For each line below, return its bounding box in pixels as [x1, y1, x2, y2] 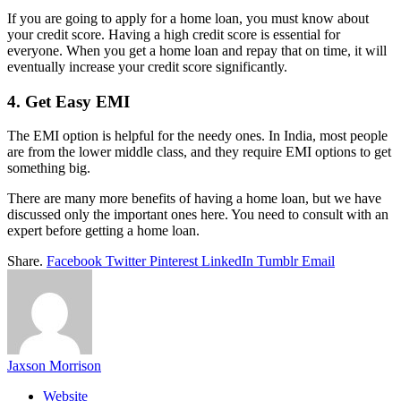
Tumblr [257, 253, 298, 269]
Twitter [106, 253, 146, 269]
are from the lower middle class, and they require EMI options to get [7, 144, 391, 160]
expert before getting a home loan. [7, 223, 200, 239]
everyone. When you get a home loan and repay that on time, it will [7, 43, 387, 58]
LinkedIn [201, 253, 253, 269]
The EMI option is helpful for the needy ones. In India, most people [7, 128, 388, 144]
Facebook [47, 253, 102, 269]
